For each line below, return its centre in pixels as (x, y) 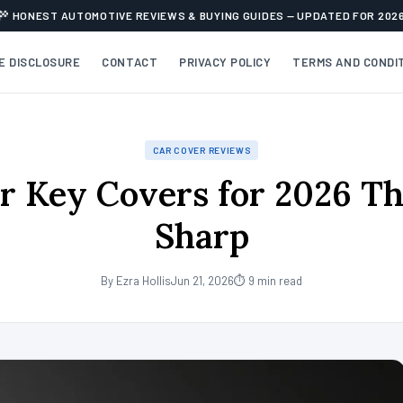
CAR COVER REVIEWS (201, 150)
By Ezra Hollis (136, 281)
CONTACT (130, 62)
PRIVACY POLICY (225, 62)
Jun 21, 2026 (202, 281)
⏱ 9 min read (268, 281)
